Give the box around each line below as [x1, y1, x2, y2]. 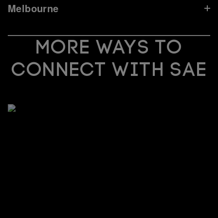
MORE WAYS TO [35, 36, 183, 58]
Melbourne [8, 1, 59, 16]
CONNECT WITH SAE [11, 58, 207, 81]
